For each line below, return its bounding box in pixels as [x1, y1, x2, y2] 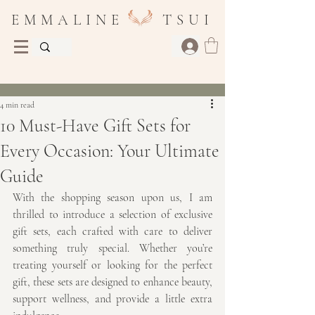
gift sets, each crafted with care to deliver [13, 224, 212, 238]
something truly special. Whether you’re [13, 240, 212, 255]
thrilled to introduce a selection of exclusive [13, 207, 212, 221]
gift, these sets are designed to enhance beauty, [13, 274, 212, 289]
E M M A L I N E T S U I [11, 11, 214, 29]
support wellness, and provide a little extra [13, 291, 212, 306]
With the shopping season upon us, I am [13, 190, 212, 205]
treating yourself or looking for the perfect [13, 257, 212, 272]
